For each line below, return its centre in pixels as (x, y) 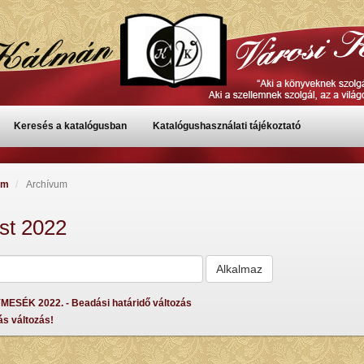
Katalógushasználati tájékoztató (227, 126)
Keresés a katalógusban (70, 126)
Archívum (45, 184)
